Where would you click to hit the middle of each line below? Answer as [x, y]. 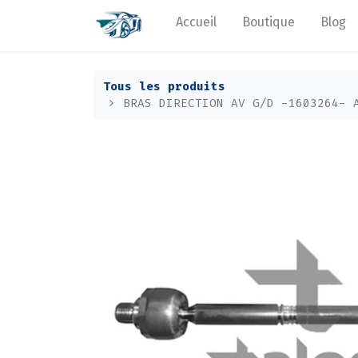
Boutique [269, 22]
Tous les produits [164, 86]
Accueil [197, 22]
